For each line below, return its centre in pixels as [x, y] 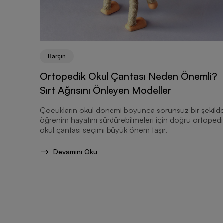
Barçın [57, 56]
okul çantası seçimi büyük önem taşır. [104, 130]
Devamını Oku [75, 152]
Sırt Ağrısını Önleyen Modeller [106, 90]
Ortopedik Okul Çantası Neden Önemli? [128, 76]
